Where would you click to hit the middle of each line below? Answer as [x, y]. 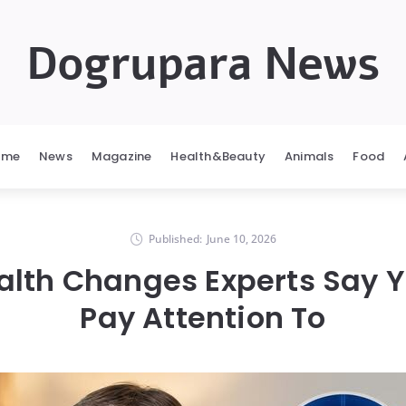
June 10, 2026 [241, 239]
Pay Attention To [203, 318]
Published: [175, 239]
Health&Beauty [218, 156]
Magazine [121, 156]
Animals [309, 156]
